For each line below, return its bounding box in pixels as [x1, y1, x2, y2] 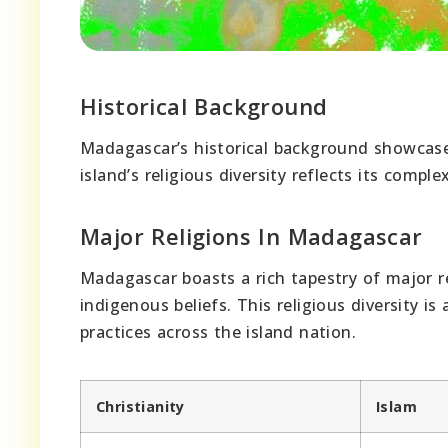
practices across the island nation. [80, 320, 356, 343]
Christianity [96, 396, 185, 416]
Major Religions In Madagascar [80, 220, 423, 251]
